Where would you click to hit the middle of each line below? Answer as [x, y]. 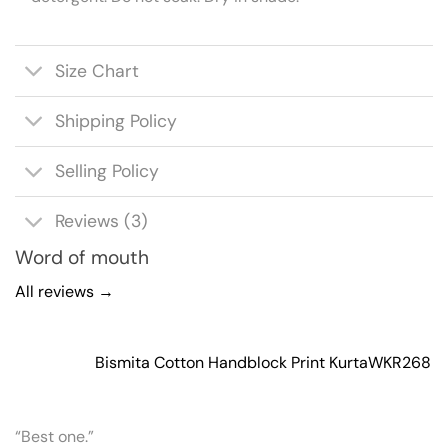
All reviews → [64, 292]
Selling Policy [107, 171]
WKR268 [399, 363]
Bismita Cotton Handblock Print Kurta [231, 363]
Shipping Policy [116, 121]
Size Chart [97, 70]
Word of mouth [82, 257]
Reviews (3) [102, 221]
